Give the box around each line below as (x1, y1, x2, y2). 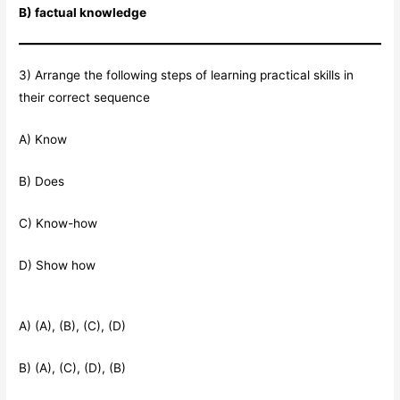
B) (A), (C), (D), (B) (19, 361, 127, 376)
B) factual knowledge (19, 4, 147, 20)
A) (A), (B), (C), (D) (19, 319, 127, 334)
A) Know (19, 131, 68, 146)
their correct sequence (19, 90, 151, 104)
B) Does (19, 173, 65, 188)
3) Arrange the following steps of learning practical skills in (19, 68, 354, 82)
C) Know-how (19, 215, 98, 230)
